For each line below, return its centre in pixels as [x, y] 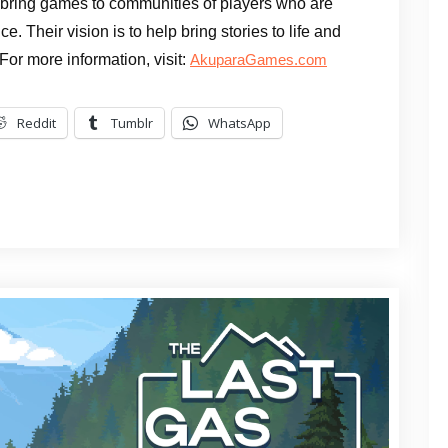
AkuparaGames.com [258, 59]
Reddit [36, 122]
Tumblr [132, 122]
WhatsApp [239, 122]
